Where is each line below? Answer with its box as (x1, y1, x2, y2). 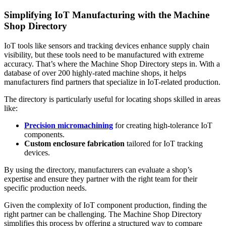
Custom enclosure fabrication (24, 139, 125, 148)
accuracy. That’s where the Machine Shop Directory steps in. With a (4, 60, 220, 69)
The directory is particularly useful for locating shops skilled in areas (4, 95, 220, 104)
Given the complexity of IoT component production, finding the (4, 201, 207, 210)
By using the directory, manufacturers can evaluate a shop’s (4, 165, 192, 175)
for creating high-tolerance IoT (113, 121, 212, 130)
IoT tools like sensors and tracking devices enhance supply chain (4, 41, 209, 50)
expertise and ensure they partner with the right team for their (4, 175, 197, 184)
